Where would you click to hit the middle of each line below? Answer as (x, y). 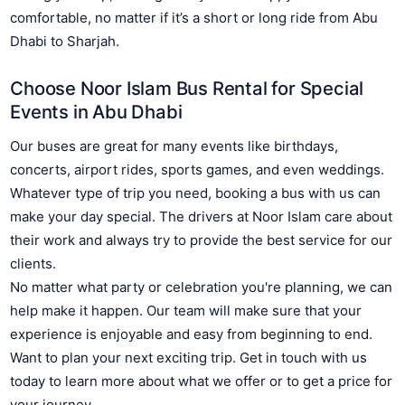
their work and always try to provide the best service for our (202, 240)
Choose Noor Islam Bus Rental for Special (187, 89)
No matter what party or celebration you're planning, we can (202, 287)
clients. (33, 263)
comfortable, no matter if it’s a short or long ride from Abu (194, 18)
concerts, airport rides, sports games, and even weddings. (198, 169)
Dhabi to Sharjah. (65, 42)
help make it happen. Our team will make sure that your (186, 310)
